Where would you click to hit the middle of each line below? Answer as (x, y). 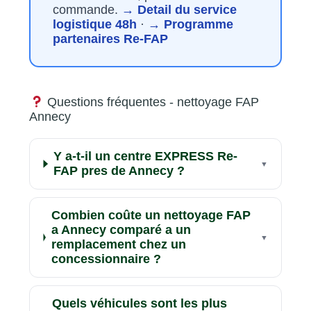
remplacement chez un (118, 245)
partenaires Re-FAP (111, 39)
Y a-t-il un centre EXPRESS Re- (146, 157)
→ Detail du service (179, 9)
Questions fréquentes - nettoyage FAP (151, 102)
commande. (87, 9)
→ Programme (191, 24)
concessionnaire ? (106, 259)
